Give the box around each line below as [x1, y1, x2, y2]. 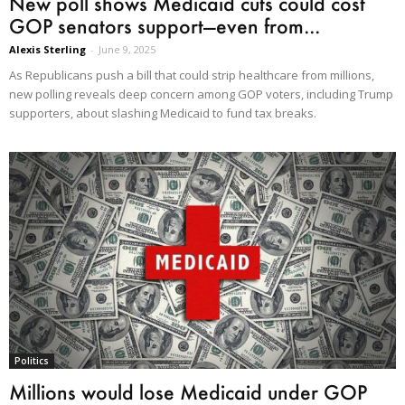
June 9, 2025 [99, 42, 155, 56]
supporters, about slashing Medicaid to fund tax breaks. [9, 104, 316, 121]
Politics [14, 354, 49, 368]
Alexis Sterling [9, 42, 86, 56]
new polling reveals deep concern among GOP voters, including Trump [9, 85, 393, 102]
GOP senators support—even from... [9, 13, 320, 38]
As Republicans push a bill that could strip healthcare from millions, [9, 66, 374, 83]
